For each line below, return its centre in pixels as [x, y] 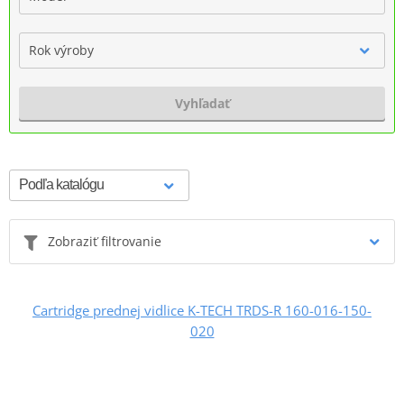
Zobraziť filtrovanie [105, 241]
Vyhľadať [202, 103]
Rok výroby [61, 50]
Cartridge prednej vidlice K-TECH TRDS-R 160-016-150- [202, 310]
